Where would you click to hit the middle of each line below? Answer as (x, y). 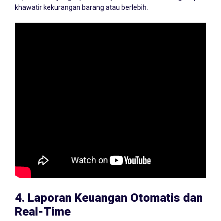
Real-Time (43, 212)
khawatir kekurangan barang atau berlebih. (81, 8)
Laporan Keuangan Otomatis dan (115, 198)
